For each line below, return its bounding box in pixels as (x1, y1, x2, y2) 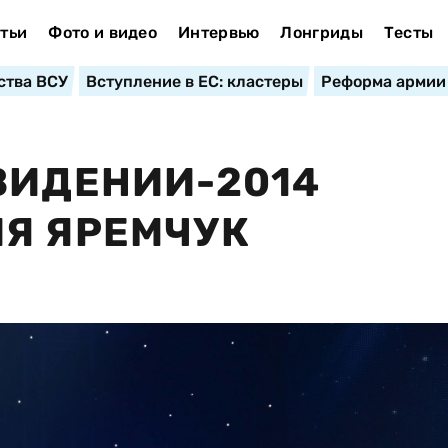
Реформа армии (320, 72, 446, 91)
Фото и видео (48, 23, 158, 42)
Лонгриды (280, 23, 363, 42)
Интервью (177, 23, 260, 42)
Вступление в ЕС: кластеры (85, 72, 303, 91)
